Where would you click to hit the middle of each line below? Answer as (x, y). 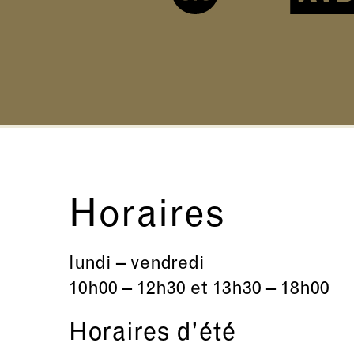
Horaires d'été (152, 334)
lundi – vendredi (137, 264)
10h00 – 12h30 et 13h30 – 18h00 (199, 290)
